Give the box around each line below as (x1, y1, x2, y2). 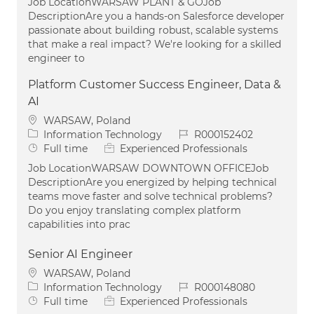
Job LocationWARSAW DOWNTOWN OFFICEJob (28, 161, 268, 175)
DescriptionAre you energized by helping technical (28, 175, 277, 189)
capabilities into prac (28, 217, 130, 231)
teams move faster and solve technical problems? (28, 189, 273, 203)
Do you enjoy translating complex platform (28, 203, 241, 217)
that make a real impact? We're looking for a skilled (28, 37, 281, 50)
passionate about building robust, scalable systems (28, 23, 278, 36)
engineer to (28, 51, 85, 64)
